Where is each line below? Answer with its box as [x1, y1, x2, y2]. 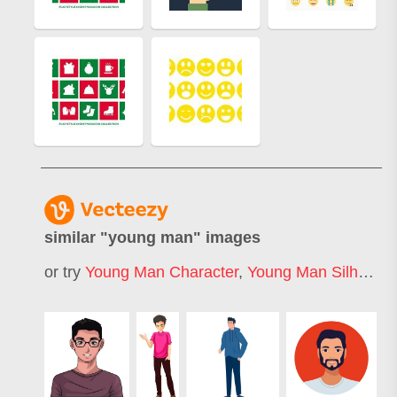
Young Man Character [85, 262, 238, 281]
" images [193, 229, 261, 247]
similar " [44, 229, 108, 247]
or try [44, 262, 85, 281]
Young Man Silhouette [247, 262, 358, 281]
